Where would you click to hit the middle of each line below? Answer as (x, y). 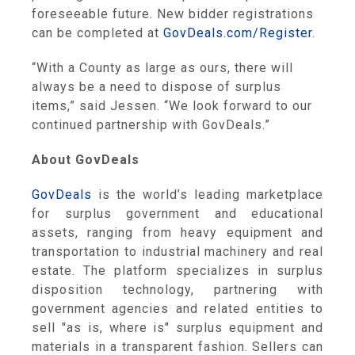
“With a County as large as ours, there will (162, 68)
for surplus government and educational (177, 214)
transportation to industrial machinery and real (177, 252)
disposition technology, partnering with (177, 290)
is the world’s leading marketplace (208, 195)
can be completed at (97, 33)
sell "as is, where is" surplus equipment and (177, 328)
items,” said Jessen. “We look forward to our (172, 106)
